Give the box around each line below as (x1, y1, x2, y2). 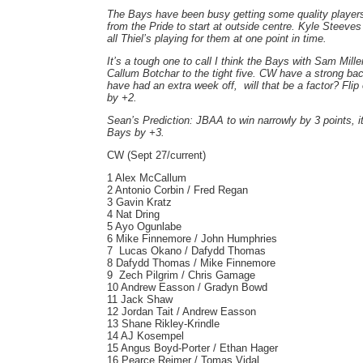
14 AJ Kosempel (107, 330, 184, 342)
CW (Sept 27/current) (107, 149, 206, 161)
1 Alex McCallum (107, 172, 186, 184)
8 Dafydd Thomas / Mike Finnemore (107, 257, 275, 269)
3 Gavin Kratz (107, 196, 172, 208)
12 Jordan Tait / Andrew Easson (107, 305, 256, 318)
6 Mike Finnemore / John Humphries (107, 233, 277, 245)
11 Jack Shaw (107, 293, 173, 305)
